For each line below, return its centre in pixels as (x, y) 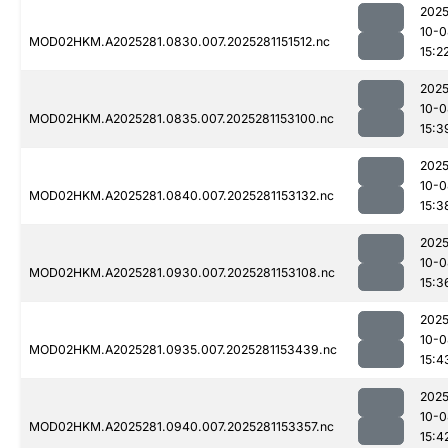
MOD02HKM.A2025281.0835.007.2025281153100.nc (181, 119)
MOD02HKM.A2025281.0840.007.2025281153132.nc (181, 196)
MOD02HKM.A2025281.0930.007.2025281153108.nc (182, 273)
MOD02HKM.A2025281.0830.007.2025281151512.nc (179, 42)
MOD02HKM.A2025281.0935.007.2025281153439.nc (183, 350)
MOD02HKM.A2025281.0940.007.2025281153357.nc (181, 427)
